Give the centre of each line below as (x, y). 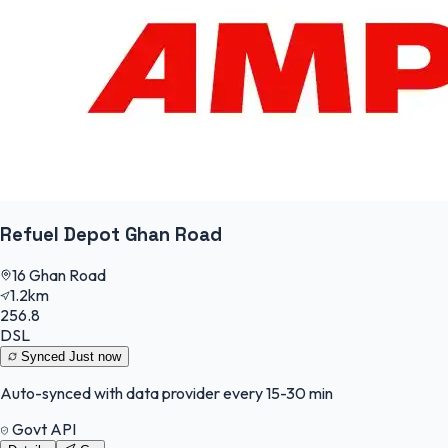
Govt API (42, 429)
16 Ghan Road (59, 275)
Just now (95, 357)
